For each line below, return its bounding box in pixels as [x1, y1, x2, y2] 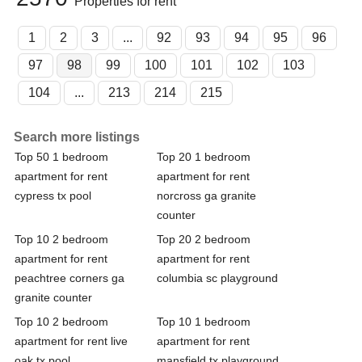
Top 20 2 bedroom [157, 232, 250, 246]
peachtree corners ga [15, 271, 124, 284]
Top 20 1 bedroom [157, 149, 250, 163]
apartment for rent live [15, 334, 128, 347]
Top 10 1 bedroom [157, 314, 250, 328]
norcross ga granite [157, 188, 256, 202]
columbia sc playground [157, 271, 278, 284]
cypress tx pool [15, 188, 91, 202]
